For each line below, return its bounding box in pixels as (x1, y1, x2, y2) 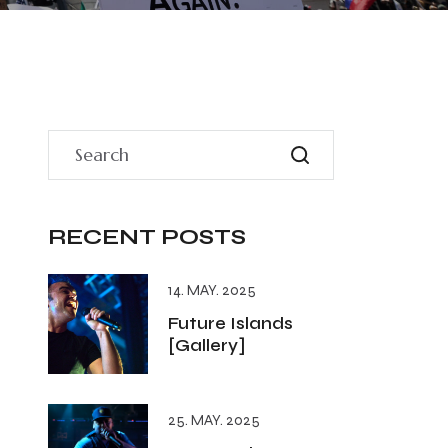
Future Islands (168, 313, 293, 334)
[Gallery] (168, 335, 245, 356)
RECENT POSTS (48, 224, 246, 250)
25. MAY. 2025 (168, 411, 260, 429)
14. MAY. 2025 (168, 281, 256, 299)
